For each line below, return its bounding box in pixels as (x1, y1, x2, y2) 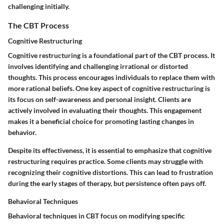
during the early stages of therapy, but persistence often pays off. (8, 178, 206, 187)
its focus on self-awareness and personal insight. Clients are (8, 94, 191, 103)
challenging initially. (8, 1, 69, 10)
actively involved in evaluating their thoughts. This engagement (8, 105, 201, 114)
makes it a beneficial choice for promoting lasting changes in (8, 116, 194, 125)
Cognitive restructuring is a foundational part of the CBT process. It (8, 50, 215, 59)
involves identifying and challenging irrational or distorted (8, 61, 188, 70)
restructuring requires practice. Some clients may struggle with (8, 156, 203, 165)
